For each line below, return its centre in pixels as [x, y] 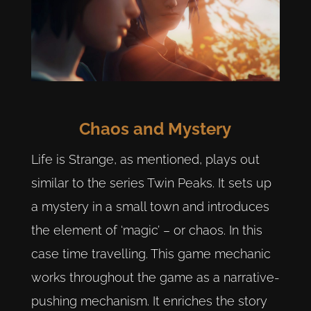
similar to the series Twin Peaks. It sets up [151, 183]
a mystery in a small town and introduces [150, 207]
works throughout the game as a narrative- [155, 278]
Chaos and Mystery [155, 128]
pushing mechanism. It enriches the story [149, 301]
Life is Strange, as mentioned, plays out [145, 160]
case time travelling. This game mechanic [151, 254]
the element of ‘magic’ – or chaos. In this [146, 230]
